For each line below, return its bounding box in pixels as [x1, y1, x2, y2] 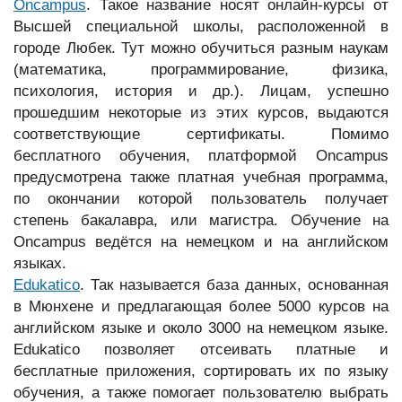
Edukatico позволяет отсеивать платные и [13, 341, 389, 358]
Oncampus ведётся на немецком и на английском [13, 233, 389, 250]
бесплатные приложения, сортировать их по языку [13, 363, 389, 380]
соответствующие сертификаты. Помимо [13, 126, 389, 143]
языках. [13, 255, 66, 272]
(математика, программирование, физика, [13, 61, 389, 78]
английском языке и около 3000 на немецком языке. [13, 319, 389, 336]
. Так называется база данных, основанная [80, 276, 389, 293]
